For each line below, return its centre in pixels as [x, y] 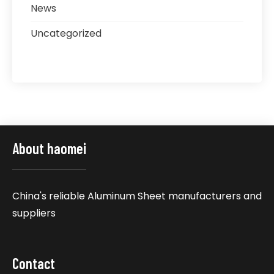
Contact [34, 263]
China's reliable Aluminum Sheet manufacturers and [137, 196]
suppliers [34, 213]
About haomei [49, 148]
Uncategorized [66, 33]
